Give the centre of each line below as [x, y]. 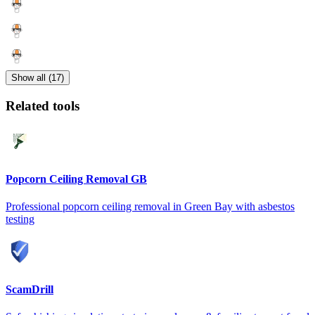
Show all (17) [38, 78]
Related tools [43, 106]
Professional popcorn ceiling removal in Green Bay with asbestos [150, 207]
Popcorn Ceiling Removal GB [76, 179]
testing [20, 219]
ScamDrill [30, 289]
